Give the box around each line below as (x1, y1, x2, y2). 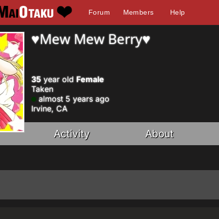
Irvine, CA (31, 104, 67, 113)
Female (76, 74, 104, 84)
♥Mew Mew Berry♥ (31, 29, 151, 48)
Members (123, 8, 154, 16)
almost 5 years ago (36, 94, 109, 104)
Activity (54, 128, 90, 140)
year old (41, 74, 76, 84)
